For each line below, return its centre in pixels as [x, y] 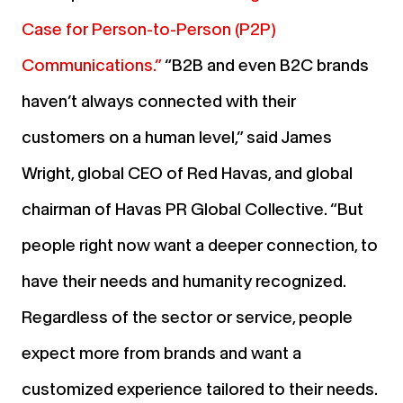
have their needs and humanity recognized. [184, 281]
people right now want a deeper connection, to [200, 245]
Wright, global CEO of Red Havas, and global [187, 173]
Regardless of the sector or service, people [187, 317]
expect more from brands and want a [161, 353]
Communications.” [91, 65]
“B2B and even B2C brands [267, 65]
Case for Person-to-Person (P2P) [149, 29]
